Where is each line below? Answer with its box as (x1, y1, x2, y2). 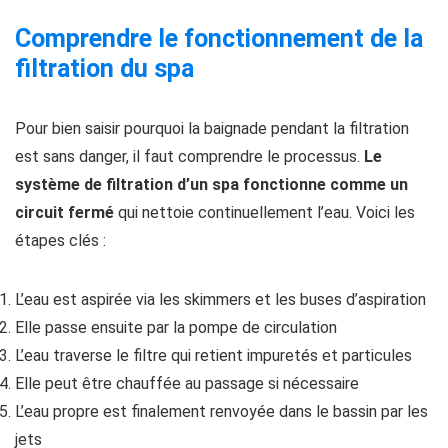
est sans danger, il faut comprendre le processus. (15, 147, 364, 167)
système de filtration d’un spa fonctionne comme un (15, 175, 408, 195)
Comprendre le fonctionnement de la (15, 24, 423, 54)
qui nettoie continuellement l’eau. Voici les (114, 203, 415, 223)
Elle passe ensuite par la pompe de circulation (15, 318, 337, 338)
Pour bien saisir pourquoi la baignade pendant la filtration (15, 119, 409, 139)
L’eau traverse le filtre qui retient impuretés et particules (15, 346, 412, 366)
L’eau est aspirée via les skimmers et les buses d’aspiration (15, 290, 426, 310)
